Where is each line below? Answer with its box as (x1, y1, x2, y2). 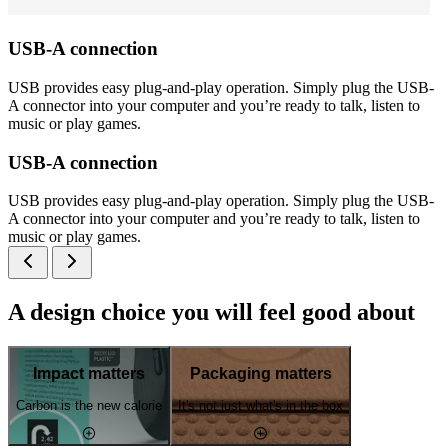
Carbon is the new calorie (16, 398, 162, 414)
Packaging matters (189, 364, 332, 382)
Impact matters (33, 364, 145, 382)
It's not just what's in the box (178, 398, 343, 414)
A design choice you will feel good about (8, 299, 415, 326)
